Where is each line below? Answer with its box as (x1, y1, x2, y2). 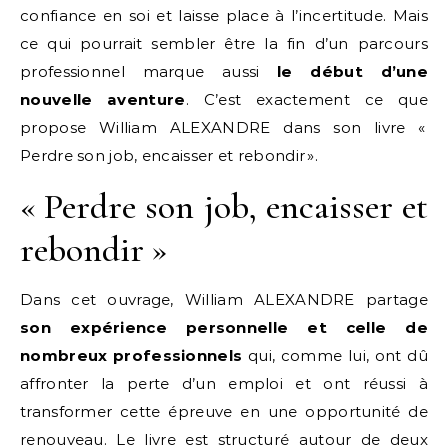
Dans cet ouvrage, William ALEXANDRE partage (20, 290, 428, 309)
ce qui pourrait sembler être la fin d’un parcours (20, 34, 428, 53)
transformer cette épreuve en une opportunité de (20, 402, 428, 421)
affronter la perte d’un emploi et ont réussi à (20, 374, 428, 393)
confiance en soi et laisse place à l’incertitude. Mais (20, 6, 428, 25)
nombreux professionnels (20, 346, 243, 365)
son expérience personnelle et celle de (20, 318, 428, 337)
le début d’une (277, 62, 429, 81)
